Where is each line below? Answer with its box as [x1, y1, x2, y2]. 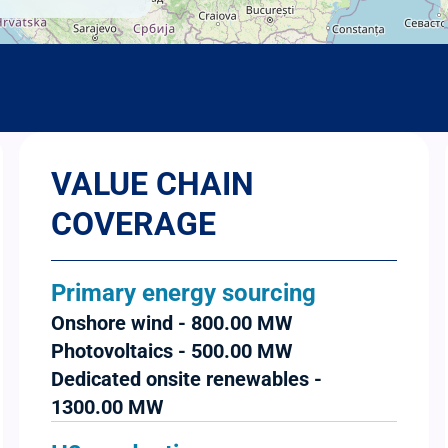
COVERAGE [50, 205, 216, 244]
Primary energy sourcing [50, 279, 316, 308]
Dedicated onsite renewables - [50, 367, 322, 392]
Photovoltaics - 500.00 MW [50, 339, 293, 364]
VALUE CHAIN [50, 165, 254, 204]
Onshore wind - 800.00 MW [50, 311, 293, 336]
